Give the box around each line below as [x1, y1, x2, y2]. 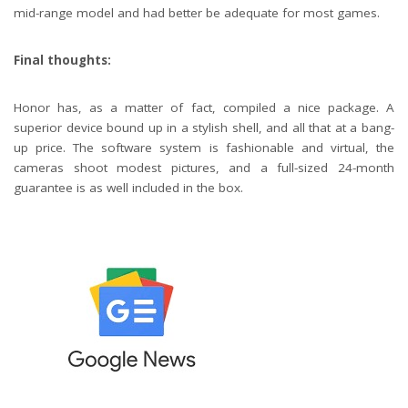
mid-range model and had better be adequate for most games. [14, 4, 383, 21]
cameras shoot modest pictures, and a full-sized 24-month [14, 158, 394, 176]
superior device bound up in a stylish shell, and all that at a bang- [14, 118, 394, 136]
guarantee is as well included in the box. [14, 178, 243, 196]
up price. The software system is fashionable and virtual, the [14, 138, 394, 156]
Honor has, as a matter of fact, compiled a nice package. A [14, 98, 394, 116]
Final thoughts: [14, 51, 111, 68]
